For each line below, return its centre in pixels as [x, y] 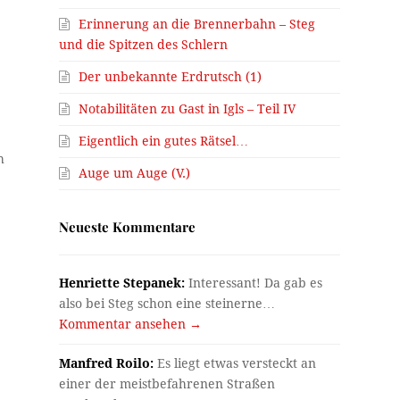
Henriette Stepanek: [122, 283]
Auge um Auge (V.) [135, 173]
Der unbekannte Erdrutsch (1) [171, 76]
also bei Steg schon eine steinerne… [167, 303]
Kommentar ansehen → [131, 324]
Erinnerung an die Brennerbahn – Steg [197, 24]
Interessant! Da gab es [254, 283]
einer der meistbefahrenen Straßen [167, 383]
